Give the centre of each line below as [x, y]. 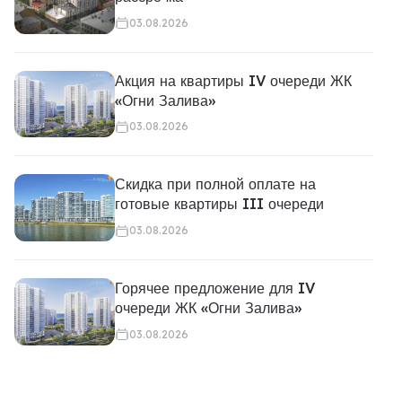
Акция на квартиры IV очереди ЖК [233, 80]
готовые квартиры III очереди [219, 204]
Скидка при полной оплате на [215, 184]
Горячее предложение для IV [215, 288]
